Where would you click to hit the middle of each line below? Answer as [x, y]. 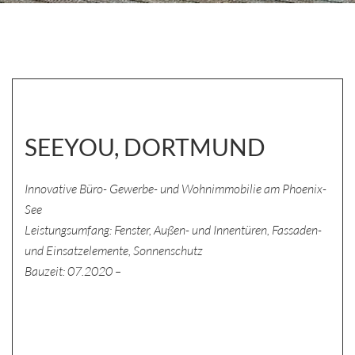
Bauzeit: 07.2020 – [73, 271]
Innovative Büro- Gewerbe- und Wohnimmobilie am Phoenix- [176, 189]
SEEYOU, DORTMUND [145, 147]
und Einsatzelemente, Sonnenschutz [114, 250]
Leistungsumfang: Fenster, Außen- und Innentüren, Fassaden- [173, 230]
